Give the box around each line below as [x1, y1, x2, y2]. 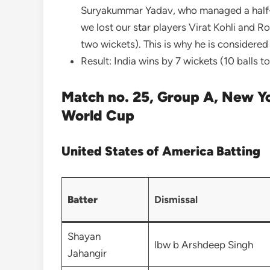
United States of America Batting [61, 143, 260, 159]
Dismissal [154, 193, 198, 206]
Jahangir [67, 247, 109, 260]
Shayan [67, 230, 101, 243]
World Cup [61, 107, 134, 125]
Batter [67, 193, 100, 206]
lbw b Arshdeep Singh [154, 239, 253, 251]
